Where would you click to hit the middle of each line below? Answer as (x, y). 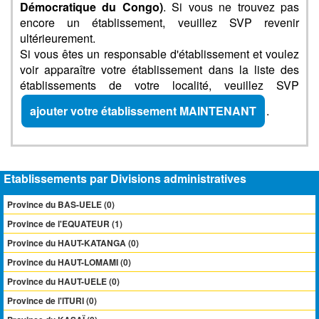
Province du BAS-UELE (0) (61, 204)
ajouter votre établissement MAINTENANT (143, 111)
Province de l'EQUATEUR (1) (65, 224)
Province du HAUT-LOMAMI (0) (69, 262)
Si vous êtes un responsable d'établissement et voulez (159, 54)
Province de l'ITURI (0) (52, 300)
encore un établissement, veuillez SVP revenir (159, 22)
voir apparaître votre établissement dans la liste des (159, 69)
